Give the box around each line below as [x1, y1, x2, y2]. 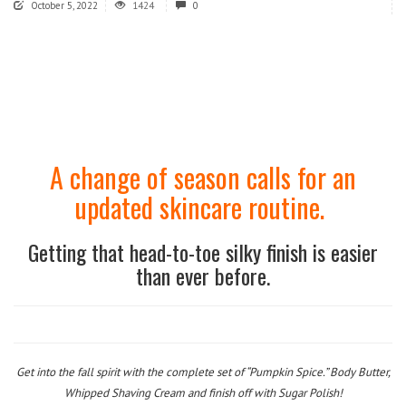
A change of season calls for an [50, 157, 356, 198]
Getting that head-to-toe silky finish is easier [28, 236, 378, 268]
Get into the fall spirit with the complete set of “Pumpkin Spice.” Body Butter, [15, 364, 391, 380]
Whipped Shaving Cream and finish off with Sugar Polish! [63, 385, 343, 401]
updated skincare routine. [75, 187, 324, 227]
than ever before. [136, 259, 270, 292]
